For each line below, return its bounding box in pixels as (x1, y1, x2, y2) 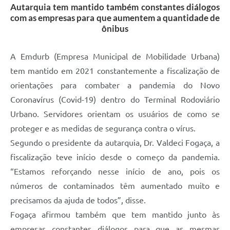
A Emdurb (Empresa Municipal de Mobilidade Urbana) (10, 51, 220, 61)
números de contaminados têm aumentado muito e (10, 181, 220, 190)
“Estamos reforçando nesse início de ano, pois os (10, 166, 220, 176)
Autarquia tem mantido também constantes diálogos (10, 1, 220, 12)
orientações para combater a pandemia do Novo (10, 80, 220, 90)
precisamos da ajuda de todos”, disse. (10, 195, 146, 205)
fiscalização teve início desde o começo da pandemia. (10, 152, 220, 162)
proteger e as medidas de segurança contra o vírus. (10, 123, 196, 133)
